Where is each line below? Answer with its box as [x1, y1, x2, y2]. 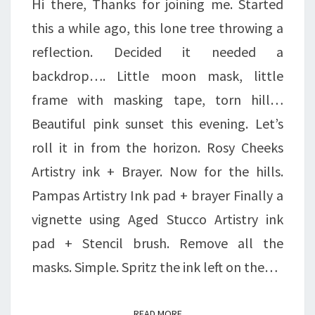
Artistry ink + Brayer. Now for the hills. [32, 162, 283, 181]
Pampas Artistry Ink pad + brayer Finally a [32, 186, 283, 205]
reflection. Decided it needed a [32, 43, 283, 61]
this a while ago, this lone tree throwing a [32, 19, 283, 37]
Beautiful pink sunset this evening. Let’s [32, 115, 283, 133]
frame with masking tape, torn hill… [32, 91, 283, 109]
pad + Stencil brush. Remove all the [32, 234, 283, 252]
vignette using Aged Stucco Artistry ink [32, 210, 283, 229]
